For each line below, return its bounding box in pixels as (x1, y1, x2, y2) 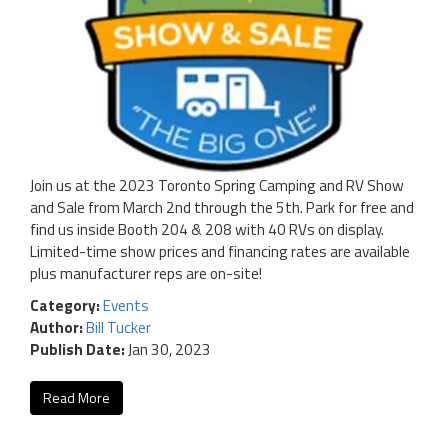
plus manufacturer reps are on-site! (30, 261, 262, 285)
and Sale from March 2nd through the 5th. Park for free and (30, 195, 414, 219)
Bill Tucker (86, 315, 151, 339)
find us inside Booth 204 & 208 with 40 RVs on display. (30, 217, 384, 241)
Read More (43, 386, 110, 408)
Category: (30, 293, 103, 317)
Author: (30, 315, 86, 339)
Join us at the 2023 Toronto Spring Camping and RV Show (30, 173, 404, 197)
